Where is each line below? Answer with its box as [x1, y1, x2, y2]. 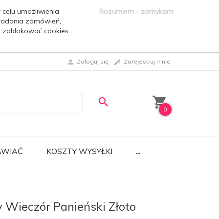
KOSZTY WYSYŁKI [46, 146, 112, 156]
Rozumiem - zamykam [99, 7, 173, 16]
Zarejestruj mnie [124, 58, 171, 66]
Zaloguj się [77, 58, 109, 66]
